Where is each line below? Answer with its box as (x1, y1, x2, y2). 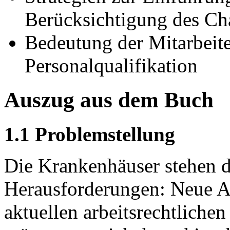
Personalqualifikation (25, 54, 198, 76)
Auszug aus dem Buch (4, 87, 214, 112)
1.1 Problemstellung (4, 123, 175, 145)
